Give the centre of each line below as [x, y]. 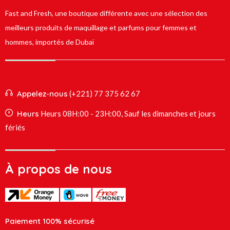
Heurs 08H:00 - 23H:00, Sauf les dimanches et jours [128, 114]
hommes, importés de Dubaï [50, 42]
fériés [15, 128]
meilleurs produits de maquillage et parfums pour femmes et [101, 28]
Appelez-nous [42, 94]
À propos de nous [59, 169]
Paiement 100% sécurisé [50, 221]
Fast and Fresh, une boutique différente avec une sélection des [106, 13]
